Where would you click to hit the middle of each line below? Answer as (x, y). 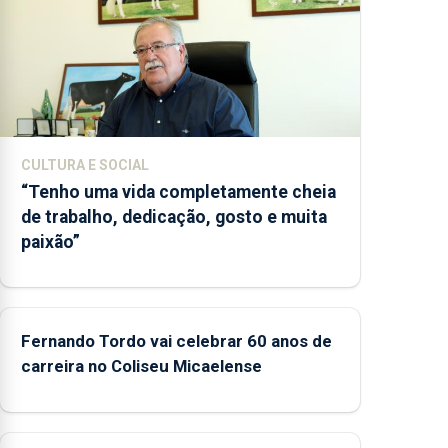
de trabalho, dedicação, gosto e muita (174, 216)
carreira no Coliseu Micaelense (141, 366)
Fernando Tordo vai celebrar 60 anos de (176, 341)
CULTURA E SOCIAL (85, 164)
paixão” (50, 241)
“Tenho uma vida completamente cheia (178, 191)
